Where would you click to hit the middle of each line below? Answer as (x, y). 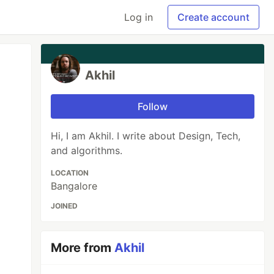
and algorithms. (87, 150)
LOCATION (70, 173)
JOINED (65, 206)
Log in (139, 17)
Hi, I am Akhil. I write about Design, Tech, (146, 136)
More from (83, 248)
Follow (153, 106)
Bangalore (74, 186)
